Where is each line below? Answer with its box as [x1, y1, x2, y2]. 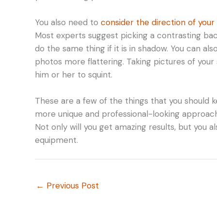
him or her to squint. [35, 69, 112, 80]
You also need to [35, 16, 101, 28]
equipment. [35, 134, 78, 145]
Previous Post [44, 180, 99, 191]
